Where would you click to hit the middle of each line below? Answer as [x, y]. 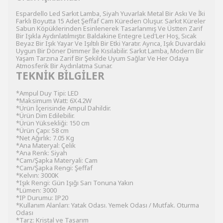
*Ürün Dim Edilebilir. [45, 115]
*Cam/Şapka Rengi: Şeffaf [54, 168]
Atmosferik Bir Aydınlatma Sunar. [64, 66]
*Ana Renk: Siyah [42, 153]
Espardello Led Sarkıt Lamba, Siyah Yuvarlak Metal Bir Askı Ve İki [111, 13]
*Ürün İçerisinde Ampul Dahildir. [63, 108]
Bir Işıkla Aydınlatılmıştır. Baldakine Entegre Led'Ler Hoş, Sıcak [106, 36]
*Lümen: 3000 [36, 190]
